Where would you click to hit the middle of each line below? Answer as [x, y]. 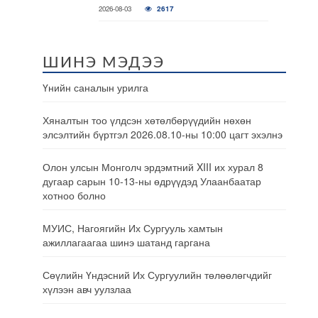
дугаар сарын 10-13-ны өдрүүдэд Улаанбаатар [152, 181]
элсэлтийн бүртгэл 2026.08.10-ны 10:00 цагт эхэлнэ [163, 134]
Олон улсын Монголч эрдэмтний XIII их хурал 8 [153, 167]
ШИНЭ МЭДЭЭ [104, 63]
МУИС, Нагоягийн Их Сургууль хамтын [133, 228]
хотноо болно [74, 195]
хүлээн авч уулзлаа [87, 289]
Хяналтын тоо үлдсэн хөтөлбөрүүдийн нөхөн [147, 120]
